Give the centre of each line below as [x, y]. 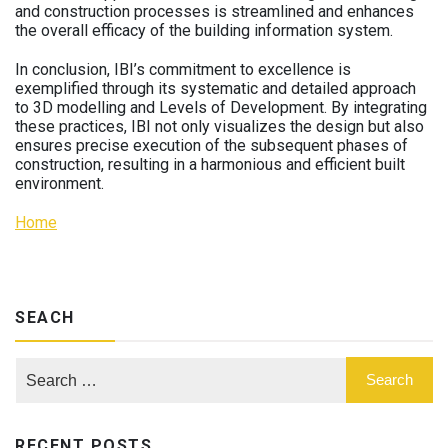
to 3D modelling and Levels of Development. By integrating [221, 107]
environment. [59, 183]
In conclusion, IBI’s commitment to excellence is [183, 69]
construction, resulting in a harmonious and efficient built [210, 164]
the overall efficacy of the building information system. [204, 30]
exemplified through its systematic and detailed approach [215, 88]
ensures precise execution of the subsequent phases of [211, 145]
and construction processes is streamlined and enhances [214, 11]
